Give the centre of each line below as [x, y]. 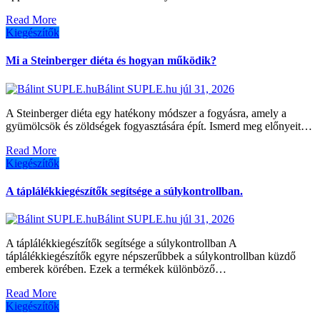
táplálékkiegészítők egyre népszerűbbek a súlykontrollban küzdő [151, 256]
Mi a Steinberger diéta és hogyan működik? [111, 61]
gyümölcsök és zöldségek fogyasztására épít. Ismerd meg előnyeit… [159, 126]
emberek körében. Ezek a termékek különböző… [116, 269]
